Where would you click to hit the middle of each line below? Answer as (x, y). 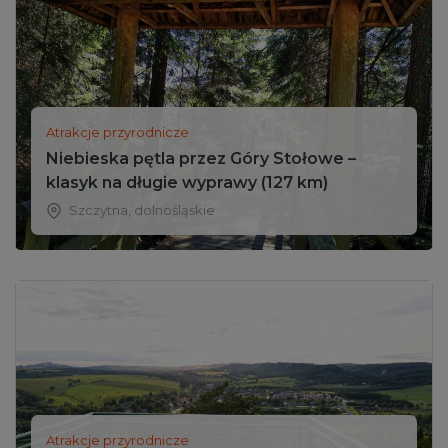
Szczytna (98, 210)
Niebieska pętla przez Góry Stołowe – (201, 159)
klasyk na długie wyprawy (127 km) (187, 183)
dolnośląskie (174, 210)
